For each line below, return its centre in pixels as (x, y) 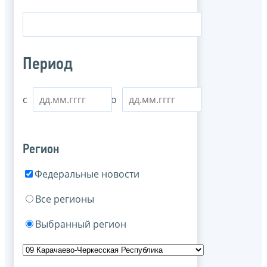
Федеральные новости (87, 174)
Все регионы (65, 199)
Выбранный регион (81, 224)
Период (48, 65)
